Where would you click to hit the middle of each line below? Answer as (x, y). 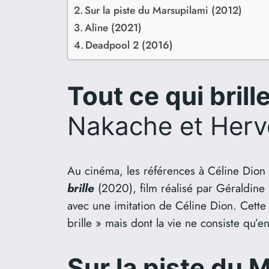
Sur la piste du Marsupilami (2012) (164, 10)
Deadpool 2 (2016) (129, 44)
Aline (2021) (113, 27)
